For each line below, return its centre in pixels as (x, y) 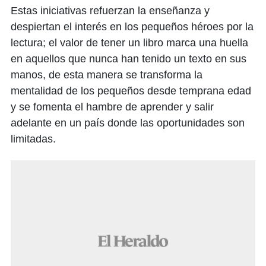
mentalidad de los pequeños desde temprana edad (131, 91)
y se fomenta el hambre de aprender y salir (112, 107)
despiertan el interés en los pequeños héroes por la (132, 26)
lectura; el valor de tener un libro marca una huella (129, 42)
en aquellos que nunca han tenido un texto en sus (129, 58)
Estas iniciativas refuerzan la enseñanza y (110, 10)
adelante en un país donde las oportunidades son (128, 123)
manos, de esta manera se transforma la (107, 75)
